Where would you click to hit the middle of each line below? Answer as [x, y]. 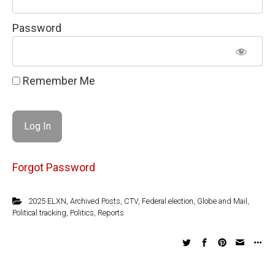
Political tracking [39, 212]
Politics [82, 212]
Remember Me [58, 81]
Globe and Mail [222, 201]
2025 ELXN [47, 201]
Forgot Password [54, 167]
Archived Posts [95, 201]
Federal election [167, 201]
